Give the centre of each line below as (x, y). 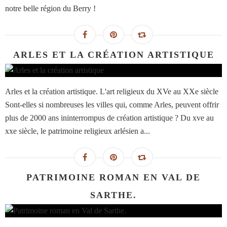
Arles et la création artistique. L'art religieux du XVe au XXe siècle (112, 92)
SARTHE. (113, 195)
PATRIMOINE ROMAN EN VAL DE (113, 178)
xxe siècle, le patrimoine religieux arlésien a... (78, 131)
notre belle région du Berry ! (50, 9)
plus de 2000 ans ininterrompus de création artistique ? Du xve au (109, 118)
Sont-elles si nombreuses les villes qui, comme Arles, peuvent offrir (112, 105)
